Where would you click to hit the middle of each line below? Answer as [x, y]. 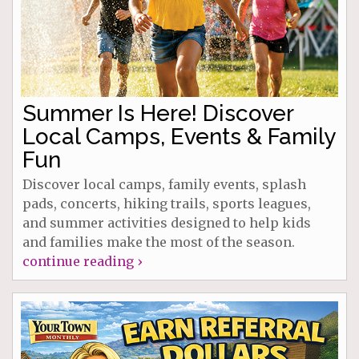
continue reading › [82, 262]
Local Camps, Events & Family [179, 137]
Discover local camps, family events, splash [164, 185]
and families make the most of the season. [159, 242]
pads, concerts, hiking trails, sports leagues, [167, 204]
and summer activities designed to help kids [167, 223]
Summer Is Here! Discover [158, 114]
